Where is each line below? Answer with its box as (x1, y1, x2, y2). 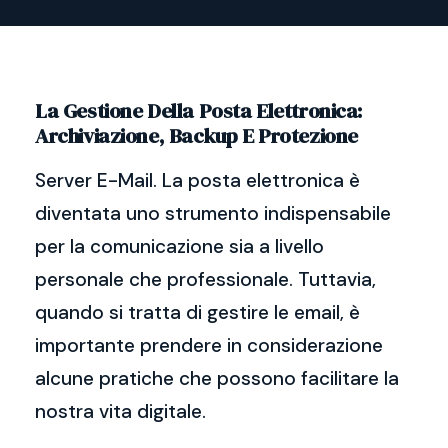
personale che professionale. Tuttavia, (35, 267, 376, 292)
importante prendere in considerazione (35, 333, 383, 358)
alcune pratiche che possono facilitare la (35, 366, 399, 391)
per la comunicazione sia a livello (35, 234, 324, 259)
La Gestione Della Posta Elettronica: (35, 96, 363, 125)
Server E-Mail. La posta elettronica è (35, 168, 360, 193)
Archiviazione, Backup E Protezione (35, 121, 358, 150)
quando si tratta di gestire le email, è (35, 300, 360, 325)
